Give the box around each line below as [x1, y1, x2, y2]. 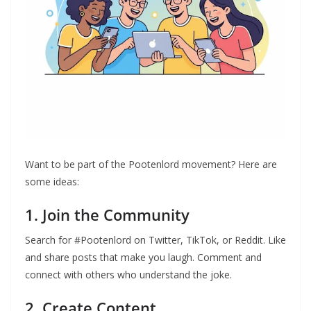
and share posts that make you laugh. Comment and [25, 250, 262, 264]
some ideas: [25, 174, 79, 188]
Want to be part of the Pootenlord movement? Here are [25, 157, 277, 171]
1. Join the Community [25, 203, 190, 225]
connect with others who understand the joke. [25, 267, 232, 281]
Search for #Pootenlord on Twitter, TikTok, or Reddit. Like [25, 233, 286, 246]
